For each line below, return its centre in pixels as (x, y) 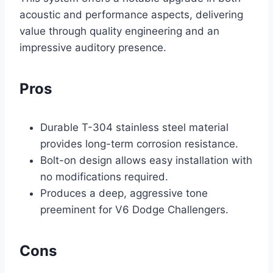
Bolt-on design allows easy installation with (146, 161)
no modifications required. (104, 177)
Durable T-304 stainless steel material (134, 128)
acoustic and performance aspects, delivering (131, 15)
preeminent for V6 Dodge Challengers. (134, 210)
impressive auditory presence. (93, 48)
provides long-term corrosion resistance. (139, 144)
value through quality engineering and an (119, 31)
